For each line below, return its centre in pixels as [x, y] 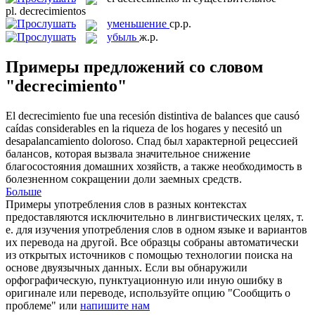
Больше [24, 191]
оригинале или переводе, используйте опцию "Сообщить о [148, 292]
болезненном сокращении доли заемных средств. [124, 179]
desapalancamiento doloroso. [70, 141]
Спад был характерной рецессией [217, 141]
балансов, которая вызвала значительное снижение [128, 153]
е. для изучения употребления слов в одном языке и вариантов [156, 229]
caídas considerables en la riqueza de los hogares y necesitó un [144, 128]
